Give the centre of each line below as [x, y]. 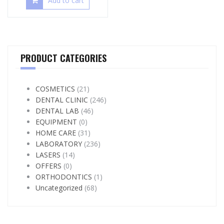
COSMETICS [55, 88]
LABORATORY [59, 143]
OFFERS [48, 165]
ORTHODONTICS [64, 176]
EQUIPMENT [56, 121]
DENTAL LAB [57, 110]
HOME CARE [56, 132]
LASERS [48, 154]
